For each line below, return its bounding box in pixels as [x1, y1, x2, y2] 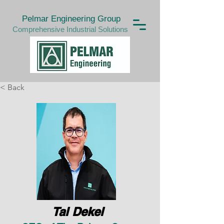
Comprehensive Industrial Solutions [12, 25, 128, 33]
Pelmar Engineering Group [19, 14, 120, 23]
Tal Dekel [52, 204, 103, 218]
